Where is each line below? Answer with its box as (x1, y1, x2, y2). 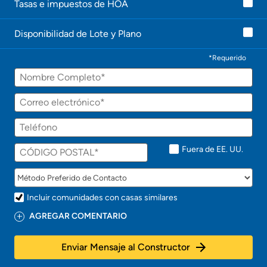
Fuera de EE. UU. (182, 144, 243, 154)
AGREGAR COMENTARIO (29, 211, 127, 222)
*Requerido (209, 53, 246, 62)
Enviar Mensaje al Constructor (61, 241, 190, 253)
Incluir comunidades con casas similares (27, 192, 178, 203)
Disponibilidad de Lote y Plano (14, 27, 141, 39)
